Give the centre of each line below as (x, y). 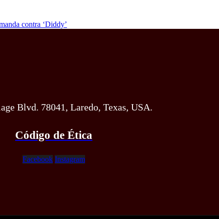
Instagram (70, 159)
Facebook (38, 159)
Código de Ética (54, 135)
